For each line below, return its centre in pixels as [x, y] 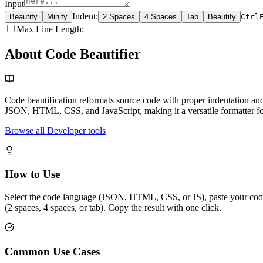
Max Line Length [49, 29]
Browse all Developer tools [55, 130]
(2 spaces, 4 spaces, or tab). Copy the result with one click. [113, 208]
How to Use [32, 174]
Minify [57, 16]
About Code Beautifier [73, 54]
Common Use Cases [52, 251]
